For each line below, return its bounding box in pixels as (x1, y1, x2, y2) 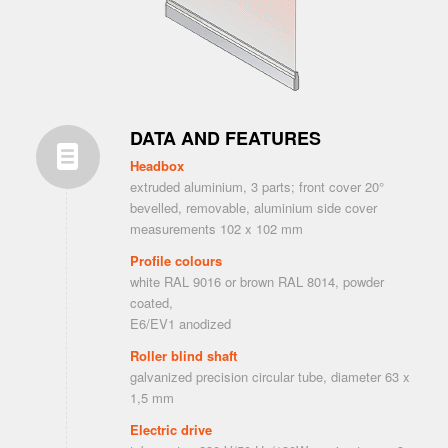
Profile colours (129, 251, 222, 271)
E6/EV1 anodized (129, 314, 231, 334)
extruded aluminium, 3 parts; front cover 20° (129, 177, 384, 197)
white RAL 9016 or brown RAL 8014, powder (129, 272, 384, 292)
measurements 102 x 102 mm (129, 219, 303, 239)
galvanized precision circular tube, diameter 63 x (129, 367, 410, 387)
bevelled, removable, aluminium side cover (129, 198, 377, 218)
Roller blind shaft (129, 346, 237, 366)
